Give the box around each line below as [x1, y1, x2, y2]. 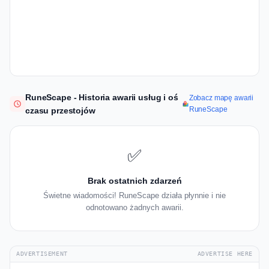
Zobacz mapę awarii [189, 94, 254, 103]
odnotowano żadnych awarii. [85, 203, 184, 213]
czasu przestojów [25, 106, 95, 116]
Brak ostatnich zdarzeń [87, 176, 182, 186]
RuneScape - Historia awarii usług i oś [25, 92, 178, 103]
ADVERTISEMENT [16, 250, 68, 258]
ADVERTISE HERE [197, 250, 253, 258]
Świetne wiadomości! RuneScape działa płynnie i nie [43, 191, 226, 201]
